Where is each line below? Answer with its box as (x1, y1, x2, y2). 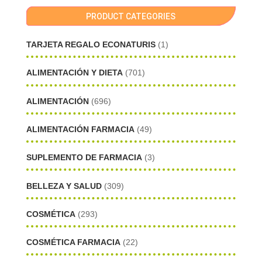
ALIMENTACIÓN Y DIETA (26, 68, 123, 78)
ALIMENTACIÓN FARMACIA (26, 125, 135, 135)
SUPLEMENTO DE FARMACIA (26, 153, 142, 163)
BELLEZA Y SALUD (26, 181, 102, 191)
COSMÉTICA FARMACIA (26, 237, 120, 247)
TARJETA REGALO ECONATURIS (26, 40, 156, 50)
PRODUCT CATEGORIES (86, 11, 176, 21)
